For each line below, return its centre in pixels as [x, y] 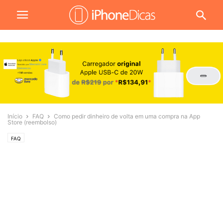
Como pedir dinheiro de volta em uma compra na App [127, 116]
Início [15, 116]
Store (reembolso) [32, 122]
